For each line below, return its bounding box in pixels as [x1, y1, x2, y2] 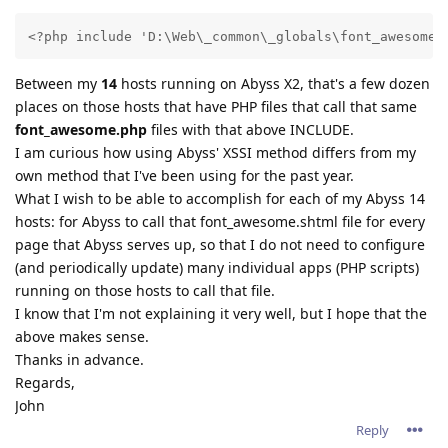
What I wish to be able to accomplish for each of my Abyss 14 [15, 188, 425, 208]
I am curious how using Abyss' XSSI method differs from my [15, 142, 416, 162]
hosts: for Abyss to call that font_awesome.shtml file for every [15, 211, 425, 231]
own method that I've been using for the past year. [15, 165, 354, 185]
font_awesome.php [15, 119, 147, 139]
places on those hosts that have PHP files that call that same [15, 96, 417, 116]
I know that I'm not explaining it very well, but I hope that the [15, 303, 427, 323]
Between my [15, 73, 101, 93]
